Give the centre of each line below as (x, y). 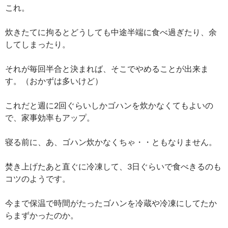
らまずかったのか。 (42, 215)
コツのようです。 (38, 179)
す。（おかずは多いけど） (54, 81)
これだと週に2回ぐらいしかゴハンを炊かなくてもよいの (109, 105)
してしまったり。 (38, 44)
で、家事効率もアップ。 (50, 118)
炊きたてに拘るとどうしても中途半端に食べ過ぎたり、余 (111, 32)
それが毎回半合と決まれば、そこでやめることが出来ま (107, 69)
